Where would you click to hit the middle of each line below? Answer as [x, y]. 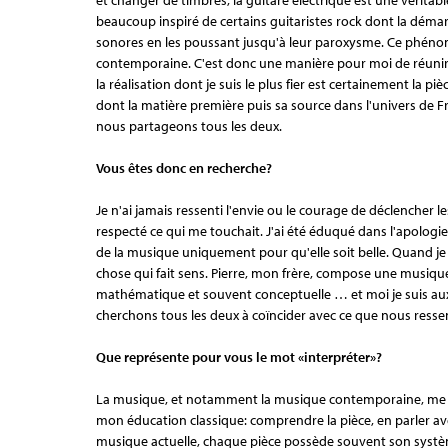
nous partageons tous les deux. [189, 125]
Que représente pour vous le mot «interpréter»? [239, 356]
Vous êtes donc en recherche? [184, 167]
